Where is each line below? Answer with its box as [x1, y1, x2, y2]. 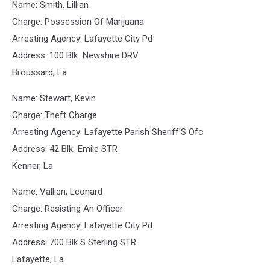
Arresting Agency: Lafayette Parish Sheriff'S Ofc [12, 127, 203, 137]
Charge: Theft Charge [12, 110, 97, 121]
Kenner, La [12, 160, 53, 171]
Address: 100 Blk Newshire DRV [12, 50, 139, 61]
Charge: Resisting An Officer [12, 203, 123, 214]
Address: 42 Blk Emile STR [12, 143, 118, 154]
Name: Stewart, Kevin [12, 93, 96, 104]
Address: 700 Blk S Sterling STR [12, 237, 136, 248]
